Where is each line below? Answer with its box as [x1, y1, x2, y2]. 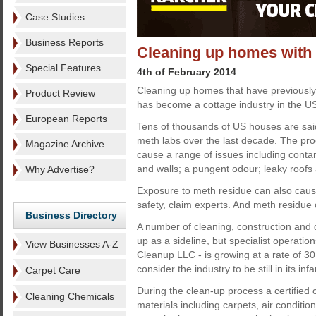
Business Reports [25, 37, 104, 48]
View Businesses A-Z [25, 238, 119, 250]
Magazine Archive [25, 138, 104, 150]
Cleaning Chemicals [25, 291, 114, 302]
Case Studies [25, 11, 85, 23]
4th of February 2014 [137, 66, 236, 78]
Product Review [25, 87, 95, 99]
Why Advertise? [25, 164, 95, 175]
